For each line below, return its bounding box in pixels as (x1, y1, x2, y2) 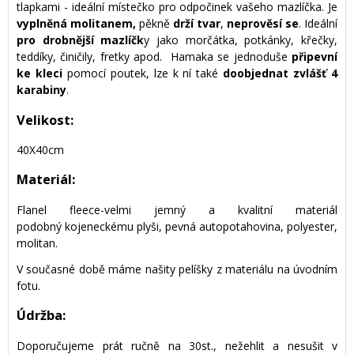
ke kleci (17, 66, 67, 81)
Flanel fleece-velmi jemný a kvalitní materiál (17, 201, 337, 217)
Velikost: (17, 111, 77, 129)
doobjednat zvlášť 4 (223, 66, 338, 81)
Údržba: (17, 307, 66, 325)
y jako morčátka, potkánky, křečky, (144, 32, 338, 48)
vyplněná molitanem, (17, 16, 139, 32)
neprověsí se (227, 16, 299, 32)
